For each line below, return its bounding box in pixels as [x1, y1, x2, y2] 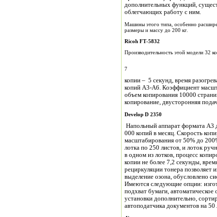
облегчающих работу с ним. [124, 9, 201, 16]
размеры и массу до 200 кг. [124, 27, 188, 33]
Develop [124, 111, 143, 118]
